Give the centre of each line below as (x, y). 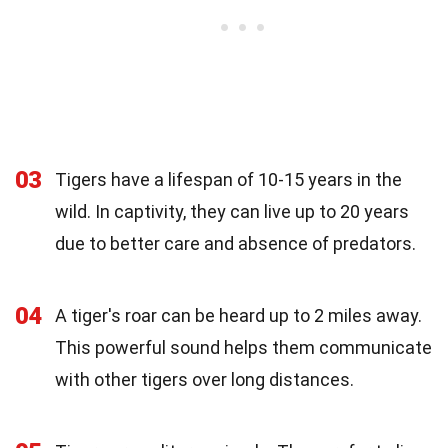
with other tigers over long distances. (204, 379)
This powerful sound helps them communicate (243, 347)
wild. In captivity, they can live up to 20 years (232, 211)
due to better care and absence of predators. (235, 243)
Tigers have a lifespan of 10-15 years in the (228, 179)
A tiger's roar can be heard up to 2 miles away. (238, 315)
